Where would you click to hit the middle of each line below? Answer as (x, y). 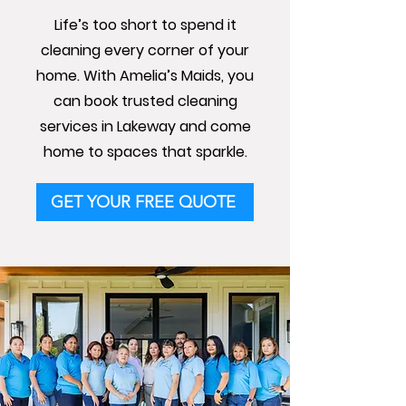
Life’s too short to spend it (145, 25)
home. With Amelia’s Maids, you (145, 76)
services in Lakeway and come (145, 126)
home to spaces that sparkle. (145, 152)
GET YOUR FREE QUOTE (143, 202)
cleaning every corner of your (145, 50)
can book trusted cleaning (145, 101)
